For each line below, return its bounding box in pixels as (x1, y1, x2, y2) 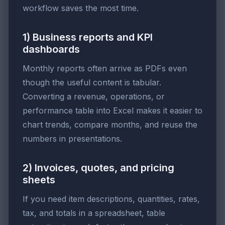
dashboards (23, 43, 80, 56)
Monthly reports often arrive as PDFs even (23, 63, 187, 74)
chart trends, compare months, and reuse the (23, 120, 197, 130)
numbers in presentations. (23, 134, 122, 144)
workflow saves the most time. (23, 3, 139, 14)
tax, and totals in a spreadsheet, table (23, 208, 165, 218)
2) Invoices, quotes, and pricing (23, 162, 174, 174)
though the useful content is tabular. (23, 77, 161, 88)
